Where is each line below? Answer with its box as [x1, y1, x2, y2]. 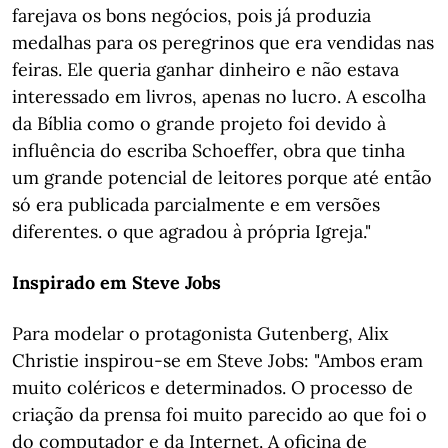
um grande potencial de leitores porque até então [12, 166, 432, 189]
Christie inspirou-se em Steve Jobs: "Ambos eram [12, 349, 423, 372]
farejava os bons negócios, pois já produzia [12, 4, 371, 27]
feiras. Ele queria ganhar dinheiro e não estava [12, 58, 399, 81]
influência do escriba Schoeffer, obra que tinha [12, 139, 405, 162]
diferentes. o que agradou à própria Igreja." [12, 220, 371, 243]
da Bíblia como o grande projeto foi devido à [12, 112, 386, 135]
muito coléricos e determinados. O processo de [12, 376, 413, 399]
